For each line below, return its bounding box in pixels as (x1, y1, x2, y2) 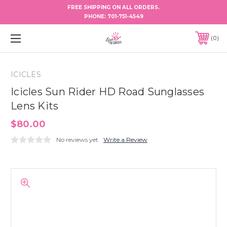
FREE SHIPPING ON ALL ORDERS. (67, 4, 160, 11)
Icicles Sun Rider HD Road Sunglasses (11, 85, 204, 98)
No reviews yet (56, 135, 98, 143)
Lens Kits (11, 99, 59, 112)
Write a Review (103, 135, 147, 143)
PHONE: (84, 13, 107, 20)
